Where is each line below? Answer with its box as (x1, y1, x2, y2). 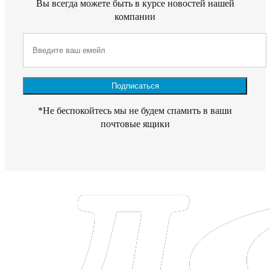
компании (115, 11, 155, 22)
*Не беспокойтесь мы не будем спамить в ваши (38, 105, 232, 116)
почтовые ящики (100, 118, 170, 129)
